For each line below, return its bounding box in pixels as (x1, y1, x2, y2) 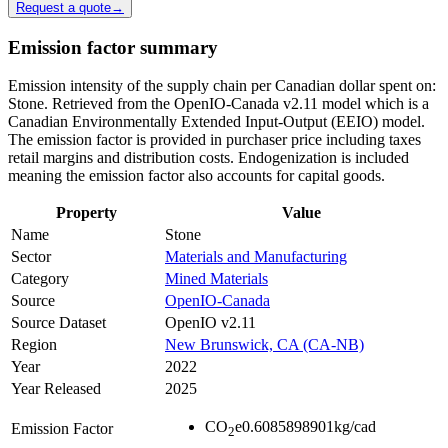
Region (11, 336, 57, 354)
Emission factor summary (8, 36, 218, 58)
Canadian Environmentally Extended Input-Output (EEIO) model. (8, 113, 425, 131)
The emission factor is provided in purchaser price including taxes (8, 131, 421, 149)
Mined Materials (165, 270, 268, 288)
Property (55, 204, 117, 222)
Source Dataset (11, 314, 106, 332)
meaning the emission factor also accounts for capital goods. (8, 167, 385, 185)
